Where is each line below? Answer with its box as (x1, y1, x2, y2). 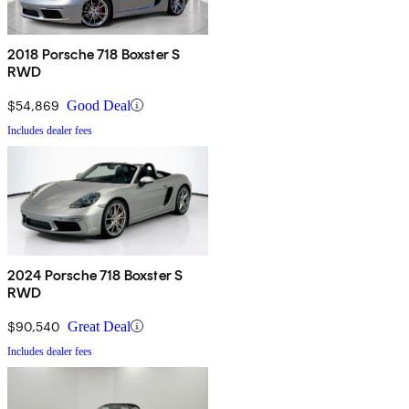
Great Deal (68, 318, 131, 334)
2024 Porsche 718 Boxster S (7, 266, 184, 284)
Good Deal (67, 97, 131, 113)
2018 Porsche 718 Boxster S (7, 45, 181, 63)
